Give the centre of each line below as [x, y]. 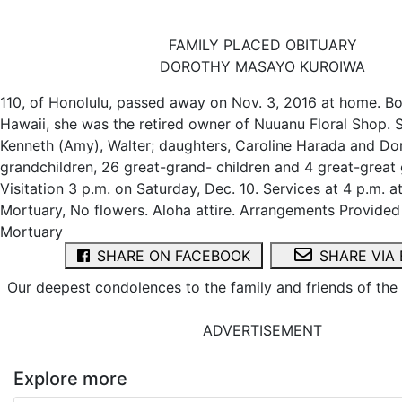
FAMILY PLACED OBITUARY [262, 45]
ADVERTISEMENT [262, 331]
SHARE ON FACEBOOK [173, 256]
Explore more [70, 379]
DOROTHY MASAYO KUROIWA [262, 67]
